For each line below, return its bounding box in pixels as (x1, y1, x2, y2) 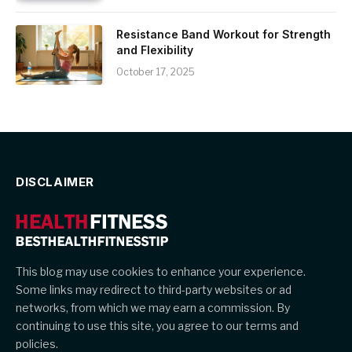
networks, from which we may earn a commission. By (16, 300, 290, 314)
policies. (16, 336, 58, 350)
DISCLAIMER (16, 174, 94, 189)
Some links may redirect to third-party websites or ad (16, 282, 291, 296)
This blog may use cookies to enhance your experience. (16, 264, 306, 278)
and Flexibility (116, 42, 193, 57)
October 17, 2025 (116, 65, 195, 78)
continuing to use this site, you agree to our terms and (16, 318, 299, 332)
